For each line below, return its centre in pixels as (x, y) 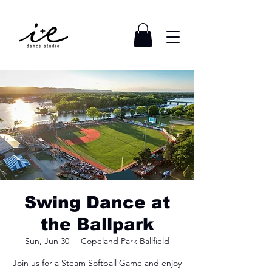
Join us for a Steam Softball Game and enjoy (97, 263)
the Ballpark (97, 225)
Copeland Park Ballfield (125, 241)
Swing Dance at (97, 203)
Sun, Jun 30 (47, 241)
